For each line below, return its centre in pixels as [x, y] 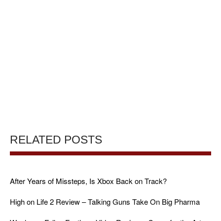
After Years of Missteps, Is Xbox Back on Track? [88, 181]
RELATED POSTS [56, 140]
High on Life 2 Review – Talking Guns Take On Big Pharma [105, 201]
